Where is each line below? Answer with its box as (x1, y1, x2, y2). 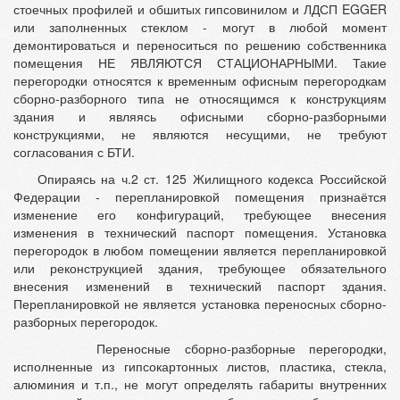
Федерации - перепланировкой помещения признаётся (13, 187, 387, 206)
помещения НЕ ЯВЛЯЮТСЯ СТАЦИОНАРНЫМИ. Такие (13, 54, 387, 72)
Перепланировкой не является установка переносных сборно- (13, 295, 387, 313)
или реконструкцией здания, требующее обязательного (13, 259, 387, 278)
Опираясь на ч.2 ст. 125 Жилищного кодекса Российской (13, 170, 387, 188)
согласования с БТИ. (13, 143, 135, 162)
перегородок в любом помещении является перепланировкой (13, 241, 387, 260)
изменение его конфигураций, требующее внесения (13, 205, 387, 224)
